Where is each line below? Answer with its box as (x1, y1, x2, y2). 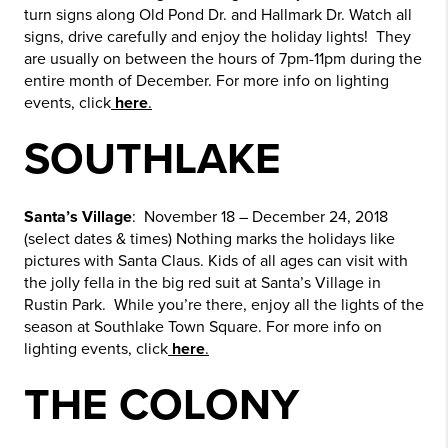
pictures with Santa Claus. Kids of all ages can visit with (24, 251, 408, 271)
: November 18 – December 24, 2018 (132, 207, 388, 227)
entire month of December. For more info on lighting (24, 71, 389, 91)
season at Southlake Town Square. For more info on (24, 317, 382, 337)
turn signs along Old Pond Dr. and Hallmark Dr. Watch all (24, 5, 412, 25)
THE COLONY (24, 379, 299, 432)
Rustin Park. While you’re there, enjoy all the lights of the (24, 295, 424, 315)
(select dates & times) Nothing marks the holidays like (24, 229, 395, 249)
